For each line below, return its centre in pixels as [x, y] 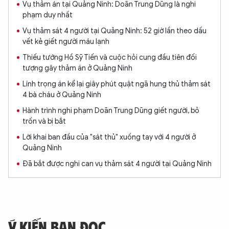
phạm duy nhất [48, 15]
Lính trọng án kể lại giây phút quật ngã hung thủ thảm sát [117, 84]
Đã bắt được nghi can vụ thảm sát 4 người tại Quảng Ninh [117, 164]
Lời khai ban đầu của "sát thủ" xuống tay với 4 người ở [109, 137]
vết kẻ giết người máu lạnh [66, 42]
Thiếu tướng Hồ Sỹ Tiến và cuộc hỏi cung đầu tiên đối [110, 58]
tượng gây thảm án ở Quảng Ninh [77, 68]
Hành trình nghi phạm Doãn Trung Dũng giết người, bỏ [111, 111]
